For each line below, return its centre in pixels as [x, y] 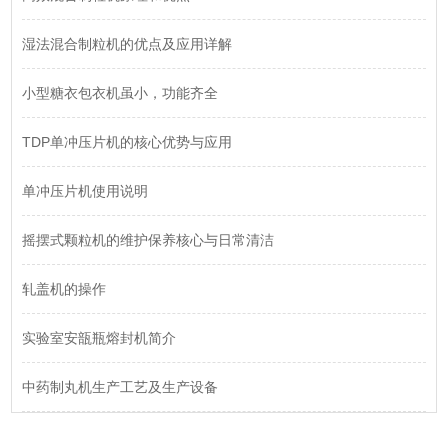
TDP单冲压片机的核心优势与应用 [127, 142]
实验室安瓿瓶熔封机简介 [99, 338]
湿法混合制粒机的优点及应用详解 [127, 44]
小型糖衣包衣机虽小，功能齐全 [120, 93]
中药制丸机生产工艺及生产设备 [120, 387]
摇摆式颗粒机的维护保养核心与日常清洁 [148, 240]
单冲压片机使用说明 [85, 191]
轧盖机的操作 [64, 289]
